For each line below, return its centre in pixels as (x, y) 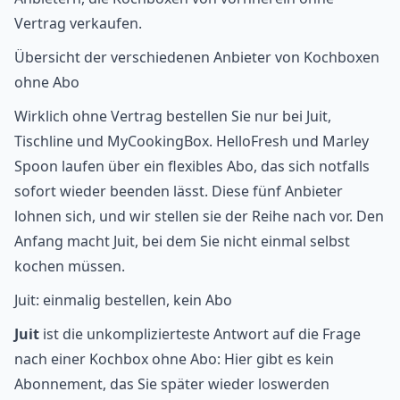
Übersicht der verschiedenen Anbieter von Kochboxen (197, 57)
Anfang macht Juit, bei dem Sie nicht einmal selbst (182, 241)
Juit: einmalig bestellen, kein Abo (123, 300)
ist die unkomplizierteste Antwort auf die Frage (200, 333)
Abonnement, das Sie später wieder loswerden (172, 383)
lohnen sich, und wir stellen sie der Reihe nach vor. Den (199, 216)
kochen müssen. (70, 266)
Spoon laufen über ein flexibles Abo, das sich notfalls (192, 166)
